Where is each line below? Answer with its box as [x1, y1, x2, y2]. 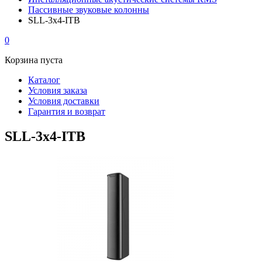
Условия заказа [28, 85, 87, 95]
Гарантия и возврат [28, 106, 105, 116]
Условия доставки [28, 96, 99, 106]
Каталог [28, 75, 60, 85]
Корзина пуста [5, 55, 63, 65]
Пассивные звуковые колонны [28, 5, 149, 15]
